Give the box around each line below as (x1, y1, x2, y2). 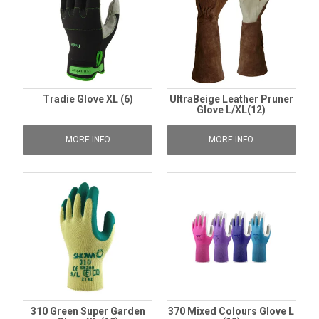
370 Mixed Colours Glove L (168, 305, 295, 318)
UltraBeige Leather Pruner (169, 93, 293, 105)
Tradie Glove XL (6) (42, 93, 133, 105)
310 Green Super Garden (30, 305, 145, 318)
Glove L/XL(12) (197, 103, 266, 115)
